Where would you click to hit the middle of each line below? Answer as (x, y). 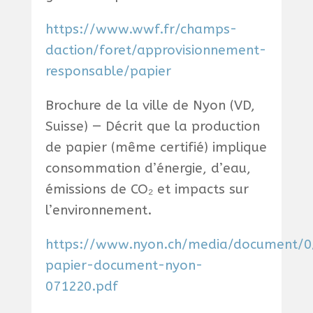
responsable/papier (108, 72)
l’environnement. (98, 211)
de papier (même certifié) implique (156, 148)
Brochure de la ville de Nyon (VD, (150, 106)
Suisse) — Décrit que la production (152, 127)
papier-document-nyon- (124, 266)
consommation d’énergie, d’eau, (148, 169)
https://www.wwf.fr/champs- (141, 30)
